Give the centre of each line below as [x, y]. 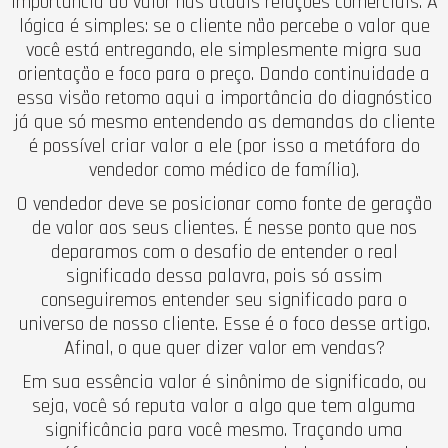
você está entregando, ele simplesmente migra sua [224, 49]
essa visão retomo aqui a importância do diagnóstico [224, 97]
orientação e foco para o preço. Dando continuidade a [224, 73]
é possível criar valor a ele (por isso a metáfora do [224, 145]
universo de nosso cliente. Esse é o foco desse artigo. [224, 323]
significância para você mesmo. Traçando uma [224, 429]
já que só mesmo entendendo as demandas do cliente [224, 121]
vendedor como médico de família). [224, 169]
